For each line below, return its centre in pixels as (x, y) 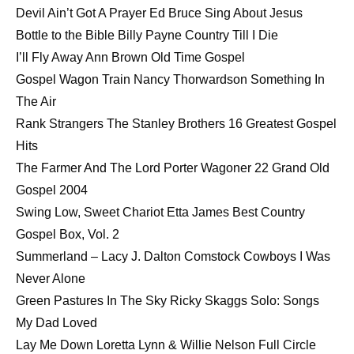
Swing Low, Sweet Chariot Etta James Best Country (160, 212)
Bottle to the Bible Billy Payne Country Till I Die (147, 35)
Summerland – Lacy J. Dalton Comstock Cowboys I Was (173, 256)
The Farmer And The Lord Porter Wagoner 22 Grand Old (173, 168)
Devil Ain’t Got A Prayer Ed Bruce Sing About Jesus (159, 13)
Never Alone (51, 278)
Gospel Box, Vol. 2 (68, 234)
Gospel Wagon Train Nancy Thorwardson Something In (170, 79)
